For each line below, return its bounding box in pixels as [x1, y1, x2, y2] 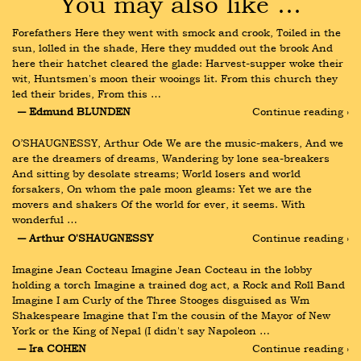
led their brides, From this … [12, 86, 161, 101]
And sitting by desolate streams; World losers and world [12, 166, 301, 181]
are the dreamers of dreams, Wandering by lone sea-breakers [12, 151, 330, 166]
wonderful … [12, 212, 77, 227]
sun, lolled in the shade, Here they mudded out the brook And [12, 40, 333, 55]
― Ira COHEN [17, 340, 86, 355]
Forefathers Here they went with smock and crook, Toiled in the [12, 25, 341, 39]
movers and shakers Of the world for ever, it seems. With [12, 197, 305, 212]
